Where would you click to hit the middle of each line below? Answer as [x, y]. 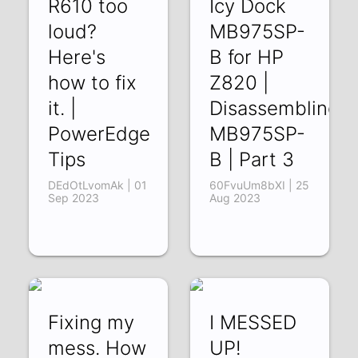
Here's [77, 57]
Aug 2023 [235, 197]
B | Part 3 [251, 159]
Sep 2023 [74, 197]
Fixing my [91, 322]
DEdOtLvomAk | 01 [98, 185]
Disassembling [274, 108]
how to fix [93, 82]
